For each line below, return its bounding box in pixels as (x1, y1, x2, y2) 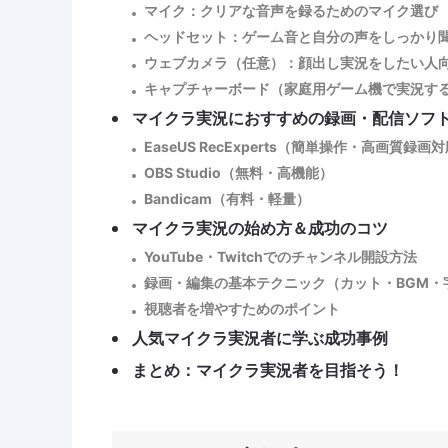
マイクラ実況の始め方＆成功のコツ (132, 218, 388, 238)
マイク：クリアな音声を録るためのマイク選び (144, 2, 438, 19)
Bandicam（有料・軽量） (144, 190, 310, 207)
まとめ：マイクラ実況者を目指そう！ (132, 360, 404, 380)
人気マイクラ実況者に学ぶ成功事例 (132, 328, 388, 348)
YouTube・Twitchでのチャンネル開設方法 (144, 248, 417, 265)
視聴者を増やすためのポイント (144, 300, 340, 317)
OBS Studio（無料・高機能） (144, 164, 333, 181)
